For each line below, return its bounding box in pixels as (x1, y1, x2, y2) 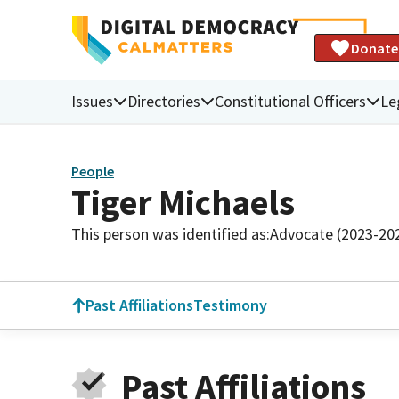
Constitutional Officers (215, 90, 366, 111)
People (71, 162, 114, 181)
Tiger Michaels (71, 179, 295, 224)
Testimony (193, 295, 267, 315)
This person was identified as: (71, 223, 270, 244)
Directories (127, 90, 200, 111)
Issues (71, 90, 113, 111)
